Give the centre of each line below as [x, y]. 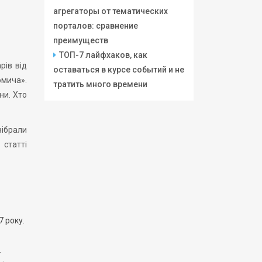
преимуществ [81, 40]
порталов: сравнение [96, 26]
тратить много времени [100, 84]
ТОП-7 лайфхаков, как [103, 55]
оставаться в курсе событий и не [119, 70]
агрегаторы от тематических [111, 11]
